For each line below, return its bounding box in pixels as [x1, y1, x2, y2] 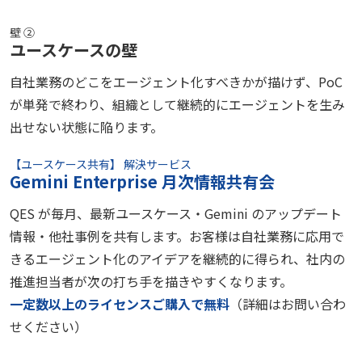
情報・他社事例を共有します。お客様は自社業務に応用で [10, 225, 344, 246]
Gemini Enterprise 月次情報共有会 [10, 169, 275, 193]
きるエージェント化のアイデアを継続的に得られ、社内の [10, 248, 345, 268]
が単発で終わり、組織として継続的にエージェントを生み [10, 94, 345, 114]
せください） [10, 316, 87, 336]
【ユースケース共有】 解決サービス [10, 155, 192, 172]
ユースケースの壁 [10, 38, 137, 62]
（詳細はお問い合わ [229, 293, 346, 314]
